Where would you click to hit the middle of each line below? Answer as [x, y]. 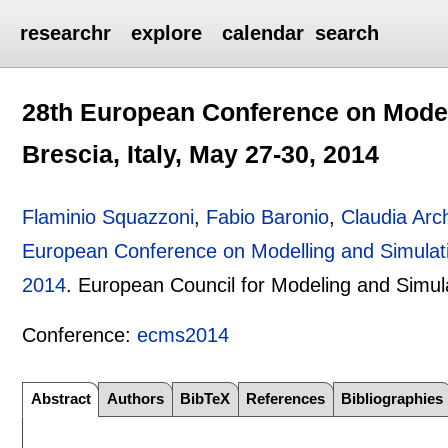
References [286, 399]
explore [167, 33]
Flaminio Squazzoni [108, 216]
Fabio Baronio [268, 216]
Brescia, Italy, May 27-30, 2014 [201, 153]
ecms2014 [183, 334]
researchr [66, 33]
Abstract [60, 399]
